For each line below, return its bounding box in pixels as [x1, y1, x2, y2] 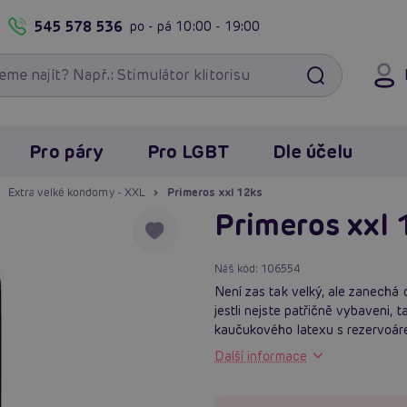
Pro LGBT [146, 139, 230, 164]
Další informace [214, 347, 307, 364]
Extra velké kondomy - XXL [7, 184, 145, 199]
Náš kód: [214, 261, 262, 275]
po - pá [130, 17, 176, 35]
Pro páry [29, 139, 104, 164]
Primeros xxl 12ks [166, 184, 263, 199]
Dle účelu [273, 139, 352, 164]
